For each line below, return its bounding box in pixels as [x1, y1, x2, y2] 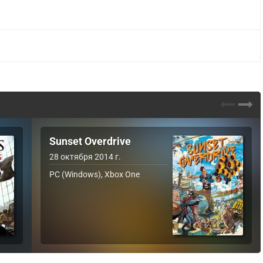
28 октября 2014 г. [49, 151, 121, 161]
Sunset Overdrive [49, 135, 131, 147]
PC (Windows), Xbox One [49, 169, 140, 179]
